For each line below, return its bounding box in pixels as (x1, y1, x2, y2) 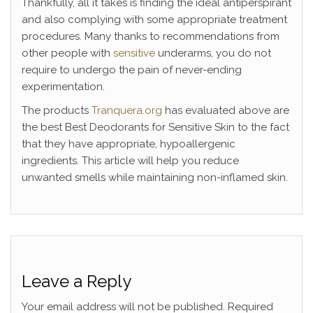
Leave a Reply (22, 270, 131, 291)
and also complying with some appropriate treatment (22, 13, 287, 26)
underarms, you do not (155, 46, 271, 59)
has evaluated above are (162, 103, 289, 117)
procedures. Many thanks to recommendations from (22, 29, 279, 43)
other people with (22, 46, 113, 59)
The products (22, 103, 92, 117)
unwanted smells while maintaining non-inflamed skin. (22, 170, 288, 184)
